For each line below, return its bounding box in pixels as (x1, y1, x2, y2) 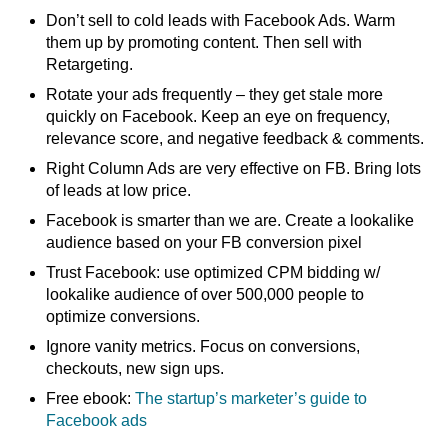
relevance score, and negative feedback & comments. (46, 129, 425, 147)
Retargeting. (46, 55, 134, 73)
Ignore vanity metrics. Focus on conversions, (46, 337, 361, 355)
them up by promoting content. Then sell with (46, 33, 363, 51)
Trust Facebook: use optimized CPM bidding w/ (46, 263, 381, 281)
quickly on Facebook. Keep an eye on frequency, (46, 107, 391, 125)
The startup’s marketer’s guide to (135, 389, 368, 407)
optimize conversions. (46, 307, 201, 325)
